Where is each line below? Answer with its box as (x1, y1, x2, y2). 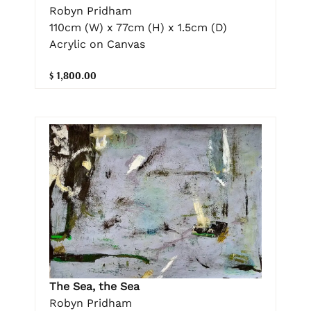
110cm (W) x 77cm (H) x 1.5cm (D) (49, 21, 227, 35)
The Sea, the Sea (49, 279, 140, 293)
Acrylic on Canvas (49, 37, 145, 51)
